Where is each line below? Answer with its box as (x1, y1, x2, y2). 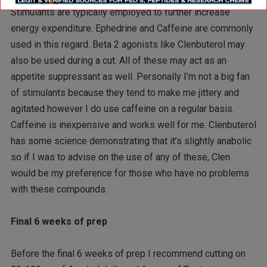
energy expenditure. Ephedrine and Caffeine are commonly (10, 23, 253, 35)
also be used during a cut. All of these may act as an (10, 55, 226, 67)
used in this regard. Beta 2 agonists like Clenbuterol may (10, 39, 245, 51)
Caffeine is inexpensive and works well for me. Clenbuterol (10, 119, 256, 131)
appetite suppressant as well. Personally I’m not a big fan (10, 71, 250, 83)
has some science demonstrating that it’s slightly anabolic (10, 135, 252, 147)
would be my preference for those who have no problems (10, 167, 249, 179)
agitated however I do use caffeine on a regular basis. (10, 103, 234, 115)
